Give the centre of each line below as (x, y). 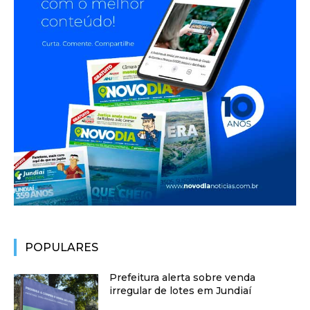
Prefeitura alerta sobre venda (183, 277)
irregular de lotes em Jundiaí (181, 290)
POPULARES (62, 247)
